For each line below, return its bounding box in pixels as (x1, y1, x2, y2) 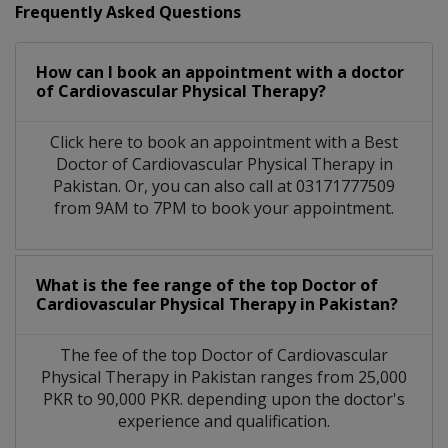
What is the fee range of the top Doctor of (36, 273, 378, 296)
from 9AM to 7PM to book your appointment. (54, 196, 394, 219)
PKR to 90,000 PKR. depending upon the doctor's (43, 387, 405, 410)
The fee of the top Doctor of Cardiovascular (60, 343, 388, 366)
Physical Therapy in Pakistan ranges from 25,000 (41, 365, 407, 388)
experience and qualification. (118, 409, 330, 432)
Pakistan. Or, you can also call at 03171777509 (53, 174, 395, 197)
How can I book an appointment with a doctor (36, 60, 404, 83)
